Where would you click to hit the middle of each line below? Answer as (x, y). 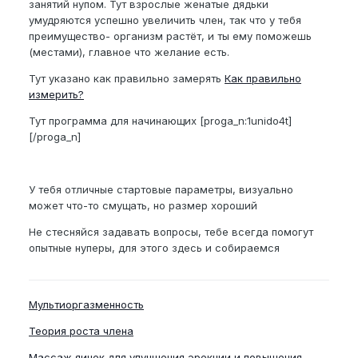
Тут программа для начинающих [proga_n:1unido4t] (160, 121)
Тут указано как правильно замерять (127, 78)
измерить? (56, 94)
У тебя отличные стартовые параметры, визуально (161, 189)
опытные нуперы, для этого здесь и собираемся (154, 248)
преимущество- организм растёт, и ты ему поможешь (170, 36)
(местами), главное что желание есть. (129, 52)
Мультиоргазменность (86, 304)
